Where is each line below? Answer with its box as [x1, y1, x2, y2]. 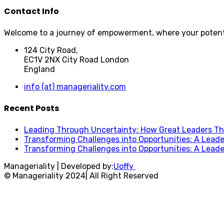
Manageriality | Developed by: [4, 161, 113, 171]
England [24, 64, 55, 74]
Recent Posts [4, 102, 59, 114]
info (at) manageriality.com [24, 81, 126, 91]
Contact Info [4, 5, 59, 17]
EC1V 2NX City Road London [24, 54, 129, 64]
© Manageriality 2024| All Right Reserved [4, 171, 158, 181]
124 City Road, [24, 45, 78, 55]
